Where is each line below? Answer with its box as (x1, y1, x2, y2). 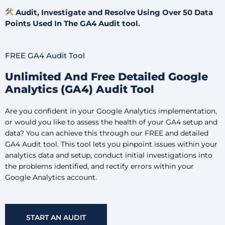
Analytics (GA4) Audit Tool (5, 82, 154, 95)
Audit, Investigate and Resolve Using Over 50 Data (14, 7, 213, 17)
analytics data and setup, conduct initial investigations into (5, 150, 212, 160)
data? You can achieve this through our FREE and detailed (5, 128, 208, 138)
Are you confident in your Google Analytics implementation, (5, 106, 217, 116)
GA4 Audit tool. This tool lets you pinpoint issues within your (5, 139, 217, 149)
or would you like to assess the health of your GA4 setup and (5, 117, 217, 127)
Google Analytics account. (5, 172, 97, 182)
